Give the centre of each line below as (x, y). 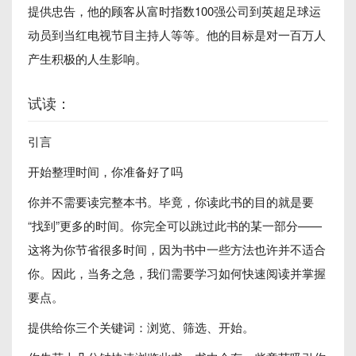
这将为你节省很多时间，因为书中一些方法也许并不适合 (177, 249)
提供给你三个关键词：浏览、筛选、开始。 (141, 327)
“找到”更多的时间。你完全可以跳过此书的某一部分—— (175, 225)
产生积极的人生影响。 (87, 58)
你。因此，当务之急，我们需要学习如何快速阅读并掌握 (177, 273)
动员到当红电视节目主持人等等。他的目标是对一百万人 (177, 35)
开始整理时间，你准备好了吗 (105, 171)
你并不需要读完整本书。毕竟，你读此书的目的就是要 (171, 201)
